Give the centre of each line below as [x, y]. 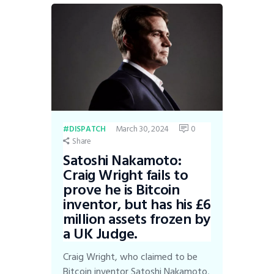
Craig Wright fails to [126, 176]
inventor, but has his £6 [137, 205]
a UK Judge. [100, 234]
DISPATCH [87, 129]
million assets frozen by [137, 220]
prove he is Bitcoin [121, 190]
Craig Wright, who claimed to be [131, 257]
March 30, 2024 [142, 129]
